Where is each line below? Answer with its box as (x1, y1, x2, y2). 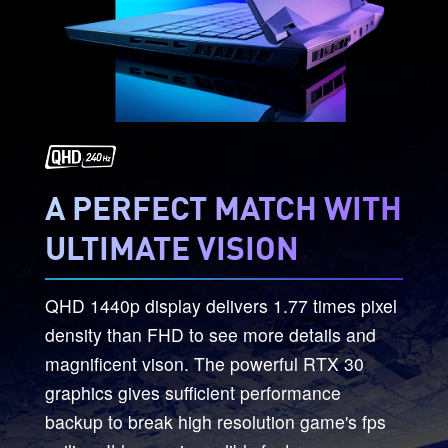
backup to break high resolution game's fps (44, 408, 386, 434)
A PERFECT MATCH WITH (44, 186, 402, 227)
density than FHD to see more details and (44, 321, 376, 347)
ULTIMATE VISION (44, 226, 299, 267)
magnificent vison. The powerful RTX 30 (44, 350, 364, 376)
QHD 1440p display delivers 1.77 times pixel (44, 292, 397, 318)
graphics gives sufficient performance (44, 379, 341, 405)
